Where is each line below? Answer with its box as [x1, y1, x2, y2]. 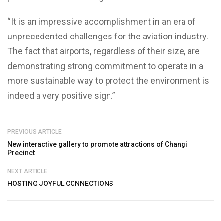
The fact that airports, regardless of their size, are [7, 45, 200, 56]
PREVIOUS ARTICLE [7, 128, 62, 135]
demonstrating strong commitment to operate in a [7, 60, 203, 71]
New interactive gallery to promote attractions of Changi [7, 140, 187, 148]
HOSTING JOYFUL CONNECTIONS [7, 179, 113, 187]
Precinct [7, 148, 35, 157]
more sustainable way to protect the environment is [7, 75, 211, 86]
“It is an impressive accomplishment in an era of [7, 16, 196, 27]
